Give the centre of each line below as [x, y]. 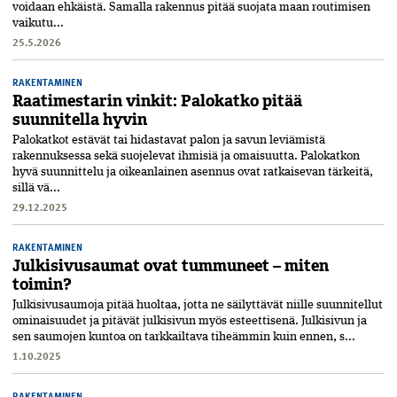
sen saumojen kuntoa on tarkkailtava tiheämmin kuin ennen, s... [184, 337]
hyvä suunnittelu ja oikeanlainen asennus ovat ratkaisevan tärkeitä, [193, 172]
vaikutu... [38, 23]
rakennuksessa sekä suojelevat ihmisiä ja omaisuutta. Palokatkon [186, 156]
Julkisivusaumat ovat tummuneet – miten [171, 266]
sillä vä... [36, 188]
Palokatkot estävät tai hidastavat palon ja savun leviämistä [169, 140]
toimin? [42, 285]
